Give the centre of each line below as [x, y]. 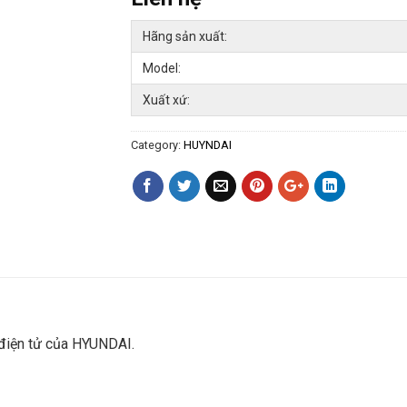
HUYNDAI [208, 145]
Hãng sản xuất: [185, 36]
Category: [157, 145]
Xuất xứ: [166, 100]
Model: [162, 68]
